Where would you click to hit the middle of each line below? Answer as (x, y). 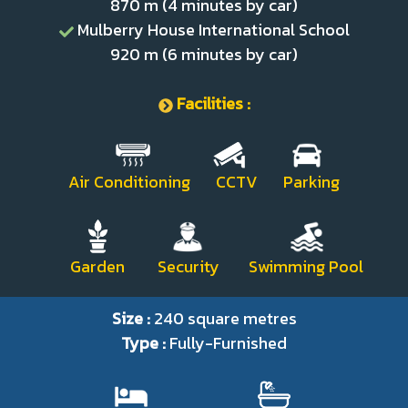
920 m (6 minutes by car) (204, 54)
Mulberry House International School (213, 30)
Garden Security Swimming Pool (204, 266)
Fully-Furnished (228, 343)
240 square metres (225, 318)
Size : (133, 318)
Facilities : (211, 103)
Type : (145, 343)
